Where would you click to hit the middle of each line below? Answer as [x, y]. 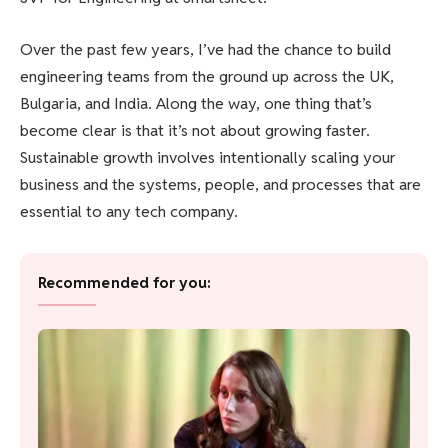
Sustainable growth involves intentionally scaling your [208, 157]
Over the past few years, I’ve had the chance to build [205, 49]
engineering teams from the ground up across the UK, [207, 76]
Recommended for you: [125, 282]
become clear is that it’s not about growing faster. [195, 130]
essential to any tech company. [129, 211]
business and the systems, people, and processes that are [220, 184]
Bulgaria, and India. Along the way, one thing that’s [196, 103]
